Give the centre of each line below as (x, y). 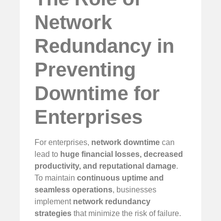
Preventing (85, 69)
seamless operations (74, 189)
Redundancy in (104, 46)
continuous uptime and (120, 178)
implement (54, 201)
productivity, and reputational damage (105, 166)
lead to (47, 154)
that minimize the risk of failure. (126, 213)
